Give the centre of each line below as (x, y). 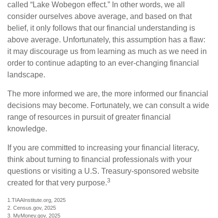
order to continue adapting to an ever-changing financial (103, 63)
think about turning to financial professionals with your (100, 159)
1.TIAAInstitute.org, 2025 (36, 200)
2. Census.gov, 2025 (32, 208)
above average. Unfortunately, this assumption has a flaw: (106, 40)
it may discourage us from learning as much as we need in (107, 51)
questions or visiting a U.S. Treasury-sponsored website (103, 171)
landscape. (26, 75)
